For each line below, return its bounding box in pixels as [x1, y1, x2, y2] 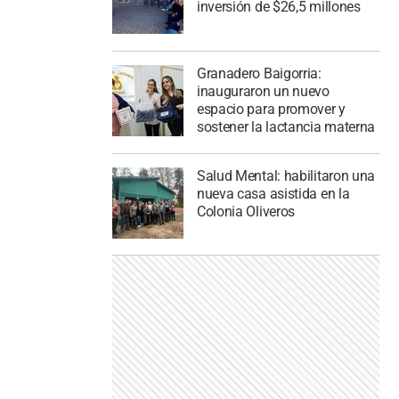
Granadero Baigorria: [196, 64, 322, 82]
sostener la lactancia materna [196, 118, 376, 135]
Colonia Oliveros [196, 202, 296, 220]
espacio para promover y [196, 100, 346, 118]
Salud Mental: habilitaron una [196, 167, 376, 184]
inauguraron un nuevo [196, 82, 330, 100]
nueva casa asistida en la [196, 184, 350, 202]
